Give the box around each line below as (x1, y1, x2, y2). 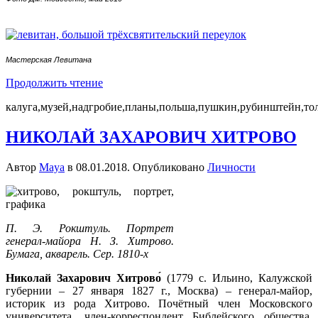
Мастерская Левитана (6, 55, 92, 64)
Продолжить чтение (6, 76, 103, 89)
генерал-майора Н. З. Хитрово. (6, 234, 174, 247)
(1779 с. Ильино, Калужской (167, 271, 312, 284)
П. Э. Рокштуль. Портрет (6, 221, 174, 234)
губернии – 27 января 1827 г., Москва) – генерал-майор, (6, 284, 312, 297)
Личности (207, 160, 256, 173)
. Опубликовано (127, 160, 207, 173)
